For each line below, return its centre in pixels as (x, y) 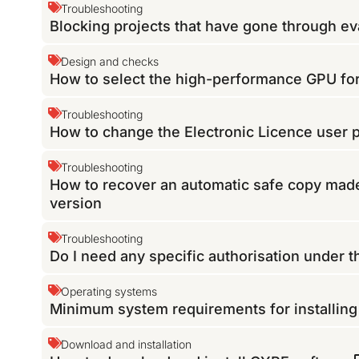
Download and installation (127, 345)
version (76, 204)
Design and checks (110, 62)
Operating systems (109, 292)
